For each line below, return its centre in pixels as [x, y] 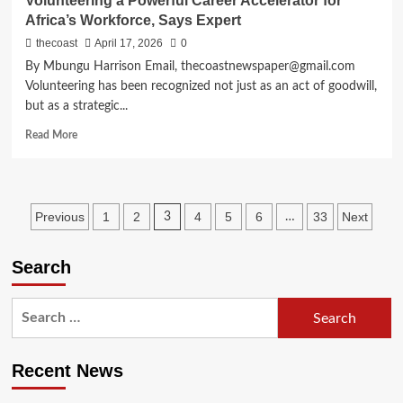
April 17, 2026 [128, 44]
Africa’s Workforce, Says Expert [133, 21]
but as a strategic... [76, 107]
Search [41, 268]
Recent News [67, 371]
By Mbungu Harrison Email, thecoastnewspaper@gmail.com [190, 67]
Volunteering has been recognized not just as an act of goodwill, [201, 87]
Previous [60, 217]
